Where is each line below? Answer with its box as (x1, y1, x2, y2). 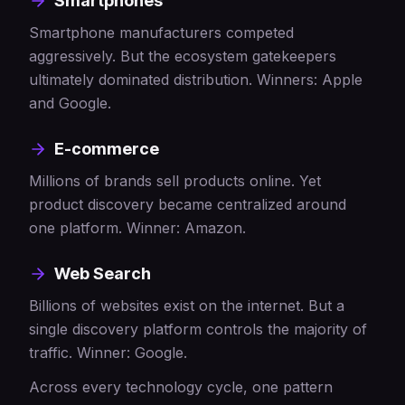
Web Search (54, 264, 151, 283)
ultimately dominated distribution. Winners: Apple (29, 71, 363, 89)
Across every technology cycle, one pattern (29, 378, 333, 396)
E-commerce (54, 139, 159, 158)
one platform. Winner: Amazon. (29, 219, 246, 237)
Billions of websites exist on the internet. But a (29, 297, 344, 315)
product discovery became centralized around (29, 195, 346, 213)
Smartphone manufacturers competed (29, 24, 294, 42)
